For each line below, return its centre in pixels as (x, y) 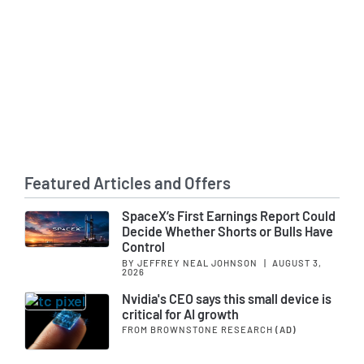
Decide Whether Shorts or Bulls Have (227, 232)
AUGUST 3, (296, 262)
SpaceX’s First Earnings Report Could (229, 216)
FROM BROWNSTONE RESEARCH (199, 330)
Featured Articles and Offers (128, 183)
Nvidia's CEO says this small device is (227, 298)
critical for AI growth (180, 314)
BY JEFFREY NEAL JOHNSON (191, 262)
